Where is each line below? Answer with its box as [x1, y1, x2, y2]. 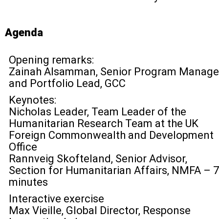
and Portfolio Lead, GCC [9, 77, 126, 89]
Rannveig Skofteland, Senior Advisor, [9, 153, 187, 165]
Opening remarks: [9, 54, 94, 66]
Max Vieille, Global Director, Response [9, 204, 191, 217]
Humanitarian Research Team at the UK [9, 117, 198, 130]
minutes [9, 176, 48, 188]
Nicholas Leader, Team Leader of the [9, 106, 186, 118]
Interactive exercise [9, 193, 104, 205]
